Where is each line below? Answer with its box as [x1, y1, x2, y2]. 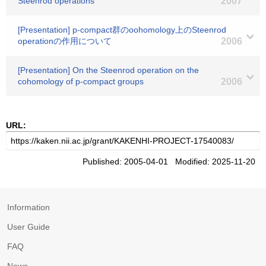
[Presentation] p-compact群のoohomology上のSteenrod [18, 25, 226, 34]
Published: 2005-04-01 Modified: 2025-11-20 [83, 157, 260, 166]
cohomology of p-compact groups [18, 77, 144, 86]
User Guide [7, 222, 50, 232]
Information [7, 202, 50, 212]
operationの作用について [18, 36, 112, 46]
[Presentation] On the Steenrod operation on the [18, 65, 199, 75]
